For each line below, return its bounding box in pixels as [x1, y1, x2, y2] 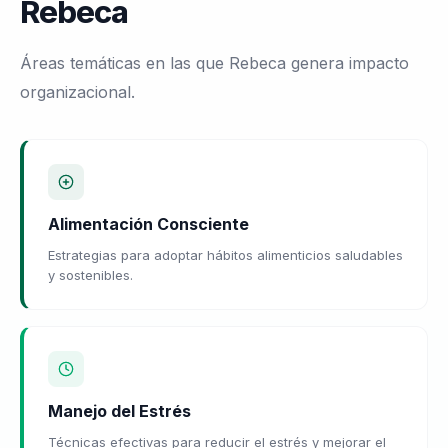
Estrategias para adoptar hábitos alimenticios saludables [48, 246, 403, 263]
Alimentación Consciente [48, 213, 249, 234]
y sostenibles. [48, 266, 133, 283]
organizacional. [20, 81, 135, 102]
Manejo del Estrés [48, 400, 191, 421]
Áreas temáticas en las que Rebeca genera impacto [20, 52, 409, 73]
